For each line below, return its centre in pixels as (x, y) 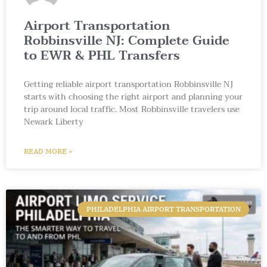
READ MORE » (48, 151)
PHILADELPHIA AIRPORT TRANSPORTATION (163, 209)
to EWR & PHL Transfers (102, 55)
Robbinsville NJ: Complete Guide (127, 40)
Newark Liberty (54, 122)
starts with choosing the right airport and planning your (133, 97)
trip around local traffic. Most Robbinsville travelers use (132, 109)
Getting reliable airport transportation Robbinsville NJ (128, 84)
